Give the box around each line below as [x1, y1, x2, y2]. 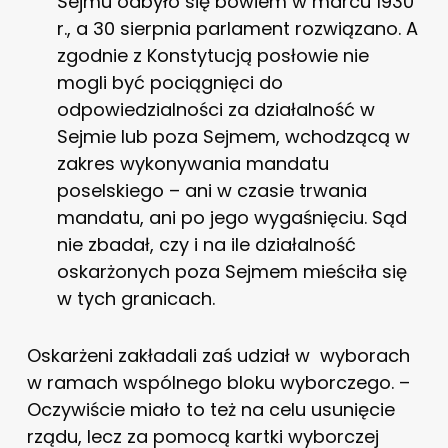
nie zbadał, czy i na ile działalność [56, 231, 356, 257]
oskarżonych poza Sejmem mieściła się [56, 258, 407, 284]
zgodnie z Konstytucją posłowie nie [56, 42, 369, 68]
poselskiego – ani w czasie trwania [56, 177, 367, 203]
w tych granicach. [56, 285, 215, 311]
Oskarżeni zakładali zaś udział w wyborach [26, 342, 410, 368]
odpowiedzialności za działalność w [56, 96, 375, 122]
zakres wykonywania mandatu [56, 150, 329, 176]
